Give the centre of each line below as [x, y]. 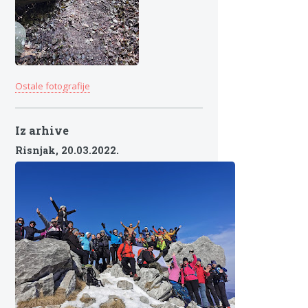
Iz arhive [42, 130]
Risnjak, [38, 151]
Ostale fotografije [53, 86]
